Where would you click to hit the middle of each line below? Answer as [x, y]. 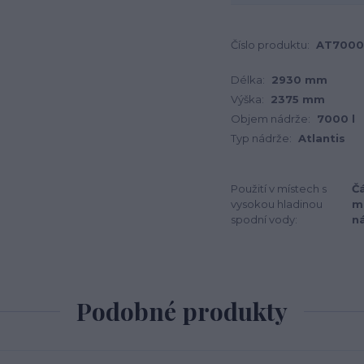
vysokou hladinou [277, 204]
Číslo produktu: [270, 45]
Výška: [247, 99]
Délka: [248, 80]
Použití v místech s [279, 188]
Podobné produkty [182, 311]
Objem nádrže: [271, 119]
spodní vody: [264, 219]
